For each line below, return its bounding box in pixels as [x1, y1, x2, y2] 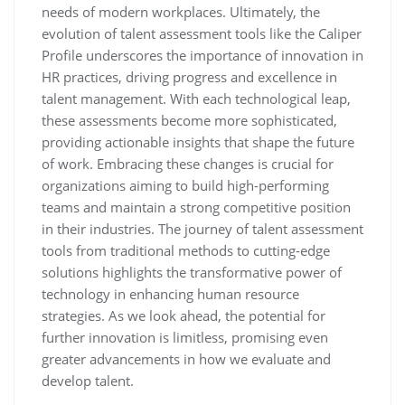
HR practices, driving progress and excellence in [42, 67, 337, 86]
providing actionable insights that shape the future [42, 132, 354, 151]
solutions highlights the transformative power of [42, 262, 342, 281]
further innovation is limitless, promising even [42, 327, 328, 346]
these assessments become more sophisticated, [42, 110, 337, 129]
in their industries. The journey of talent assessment [42, 219, 363, 238]
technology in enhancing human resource [42, 284, 299, 303]
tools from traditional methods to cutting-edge [42, 240, 330, 259]
